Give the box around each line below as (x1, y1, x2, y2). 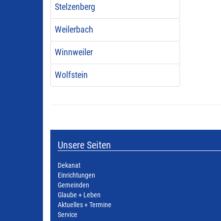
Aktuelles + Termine (58, 201, 111, 209)
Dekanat (58, 161, 80, 170)
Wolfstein (54, 70, 88, 80)
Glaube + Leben (58, 191, 101, 199)
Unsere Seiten (58, 139, 111, 151)
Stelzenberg (54, 2, 95, 12)
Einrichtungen (58, 171, 95, 180)
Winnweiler (54, 47, 93, 57)
